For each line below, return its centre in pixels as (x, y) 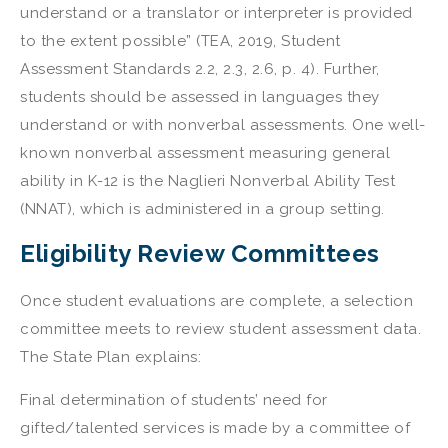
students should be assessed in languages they (200, 96)
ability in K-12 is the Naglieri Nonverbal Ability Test (207, 180)
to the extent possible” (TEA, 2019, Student (180, 40)
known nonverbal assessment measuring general (205, 152)
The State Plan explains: (110, 357)
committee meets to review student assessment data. (220, 329)
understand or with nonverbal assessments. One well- (223, 124)
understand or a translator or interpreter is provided (216, 12)
